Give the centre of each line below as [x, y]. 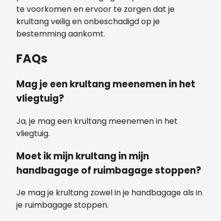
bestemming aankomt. [61, 34]
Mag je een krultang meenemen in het [106, 84]
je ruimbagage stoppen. [62, 205]
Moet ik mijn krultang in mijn [83, 156]
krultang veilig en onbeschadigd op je [88, 22]
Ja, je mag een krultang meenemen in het [97, 121]
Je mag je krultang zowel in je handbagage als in [109, 193]
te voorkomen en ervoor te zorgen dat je [95, 9]
